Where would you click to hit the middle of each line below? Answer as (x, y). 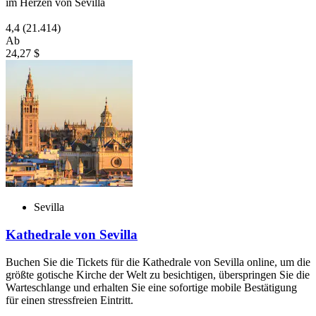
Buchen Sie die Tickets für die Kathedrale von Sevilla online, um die (158, 262)
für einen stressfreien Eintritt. (69, 300)
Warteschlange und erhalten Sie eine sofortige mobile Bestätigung (151, 287)
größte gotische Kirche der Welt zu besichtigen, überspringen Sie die (158, 274)
